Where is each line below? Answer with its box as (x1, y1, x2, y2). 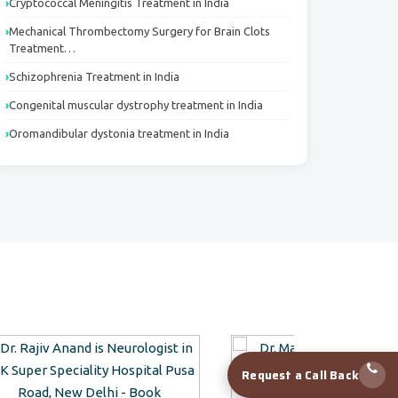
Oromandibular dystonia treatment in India (9, 127, 229, 139)
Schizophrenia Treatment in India (9, 70, 179, 83)
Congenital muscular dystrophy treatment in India (9, 99, 263, 111)
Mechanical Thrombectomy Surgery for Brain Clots (9, 25, 270, 37)
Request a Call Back (242, 365, 359, 385)
